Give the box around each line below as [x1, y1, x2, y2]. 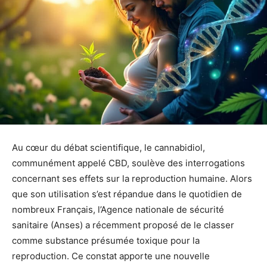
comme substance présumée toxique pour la [12, 235, 200, 247]
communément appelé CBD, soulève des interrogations [12, 157, 245, 169]
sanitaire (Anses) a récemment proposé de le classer [12, 219, 234, 231]
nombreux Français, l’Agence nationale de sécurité [12, 204, 224, 216]
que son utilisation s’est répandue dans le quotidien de [12, 188, 242, 200]
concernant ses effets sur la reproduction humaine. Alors [12, 173, 252, 185]
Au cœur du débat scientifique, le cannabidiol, [12, 142, 205, 154]
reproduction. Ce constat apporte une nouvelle [12, 250, 210, 262]
